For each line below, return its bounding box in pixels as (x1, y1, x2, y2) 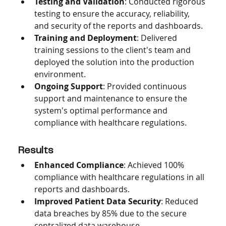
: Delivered (136, 32, 179, 43)
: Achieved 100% (123, 159, 186, 171)
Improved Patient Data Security (34, 195, 161, 207)
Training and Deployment (34, 32, 137, 43)
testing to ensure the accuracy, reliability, (34, 8, 192, 19)
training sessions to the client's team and (34, 44, 193, 55)
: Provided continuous (102, 80, 189, 92)
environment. (34, 68, 86, 80)
